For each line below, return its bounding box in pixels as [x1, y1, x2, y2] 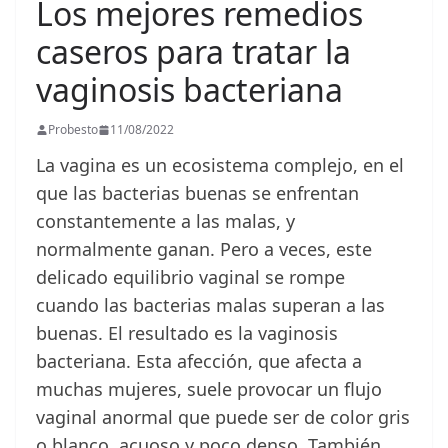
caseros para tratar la [36, 30, 351, 74]
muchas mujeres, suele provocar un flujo [36, 377, 382, 402]
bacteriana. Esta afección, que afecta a [36, 349, 362, 374]
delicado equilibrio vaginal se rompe [36, 265, 345, 290]
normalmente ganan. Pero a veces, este [36, 237, 372, 262]
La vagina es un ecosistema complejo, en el [36, 153, 404, 178]
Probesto [48, 121, 98, 139]
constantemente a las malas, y [36, 209, 295, 234]
